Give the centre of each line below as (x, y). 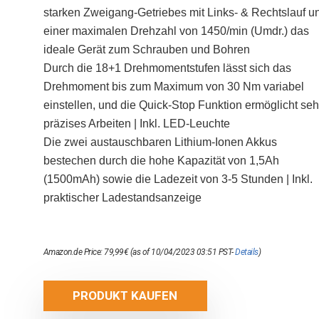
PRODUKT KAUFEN (125, 296)
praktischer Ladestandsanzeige (122, 198)
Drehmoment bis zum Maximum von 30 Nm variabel (173, 87)
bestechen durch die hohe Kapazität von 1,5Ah (161, 161)
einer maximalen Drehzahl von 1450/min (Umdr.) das (176, 31)
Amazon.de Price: (74, 252)
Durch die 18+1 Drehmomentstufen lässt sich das (167, 68)
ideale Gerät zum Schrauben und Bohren (146, 49)
